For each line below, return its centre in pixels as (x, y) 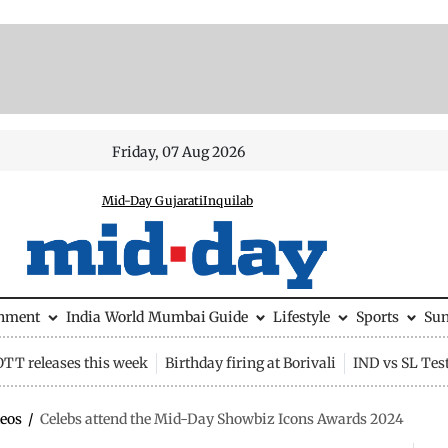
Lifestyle (301, 317)
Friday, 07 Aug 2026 (179, 152)
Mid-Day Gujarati (152, 200)
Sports (377, 317)
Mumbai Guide (197, 317)
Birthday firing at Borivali (250, 362)
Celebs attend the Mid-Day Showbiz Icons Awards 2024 (222, 419)
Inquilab (228, 200)
